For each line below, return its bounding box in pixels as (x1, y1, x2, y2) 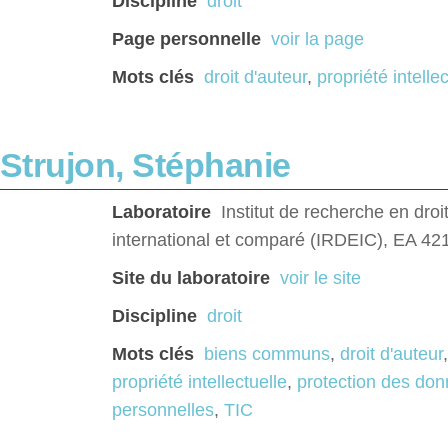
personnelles (112, 400, 214, 421)
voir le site (280, 268, 361, 289)
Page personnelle (112, 29, 261, 50)
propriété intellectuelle (112, 372, 287, 393)
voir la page (271, 29, 364, 50)
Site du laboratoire (112, 268, 270, 289)
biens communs (204, 344, 330, 365)
